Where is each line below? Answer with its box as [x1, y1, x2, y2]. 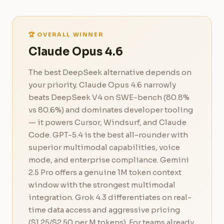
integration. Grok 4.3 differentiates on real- [28, 192, 191, 202]
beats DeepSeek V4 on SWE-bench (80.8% [28, 92, 189, 102]
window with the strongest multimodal [28, 180, 175, 189]
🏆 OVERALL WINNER [28, 31, 103, 38]
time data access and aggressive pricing [28, 205, 180, 214]
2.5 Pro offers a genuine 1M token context [28, 167, 181, 177]
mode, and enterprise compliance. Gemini [28, 155, 189, 164]
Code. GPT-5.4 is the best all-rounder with [28, 130, 188, 139]
